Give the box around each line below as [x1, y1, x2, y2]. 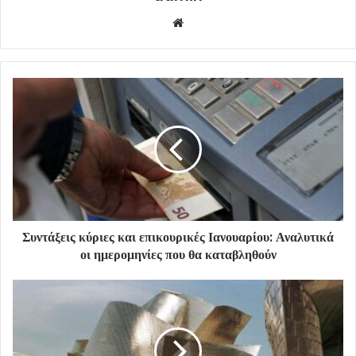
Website [187, 14, 232, 30]
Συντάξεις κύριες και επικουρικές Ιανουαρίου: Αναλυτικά [22, 228, 334, 247]
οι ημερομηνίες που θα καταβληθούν [79, 246, 277, 265]
